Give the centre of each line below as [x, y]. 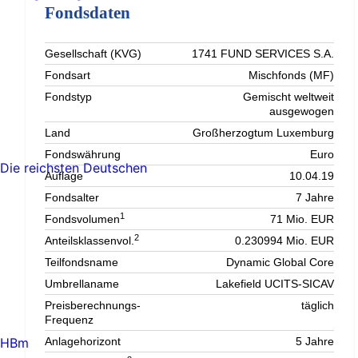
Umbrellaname [82, 284]
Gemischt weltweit [288, 97]
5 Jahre [315, 342]
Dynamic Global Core [280, 263]
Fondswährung [83, 155]
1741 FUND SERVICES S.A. [263, 54]
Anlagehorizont [83, 342]
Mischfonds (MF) [291, 76]
